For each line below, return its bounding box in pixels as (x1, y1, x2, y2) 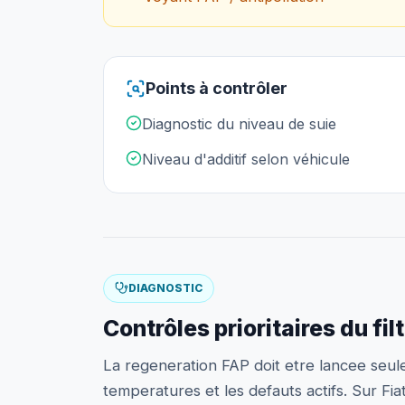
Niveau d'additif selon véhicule (142, 149, 350, 168)
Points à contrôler (146, 79, 287, 99)
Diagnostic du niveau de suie (142, 114, 336, 133)
